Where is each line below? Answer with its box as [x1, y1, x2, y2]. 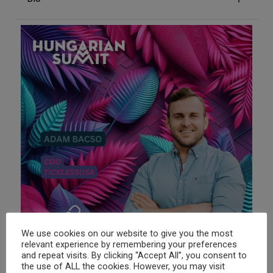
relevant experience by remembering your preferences [21, 238, 237, 250]
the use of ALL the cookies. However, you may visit [21, 260, 225, 272]
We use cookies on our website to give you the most [21, 227, 233, 239]
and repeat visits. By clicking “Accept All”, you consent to [21, 249, 247, 261]
